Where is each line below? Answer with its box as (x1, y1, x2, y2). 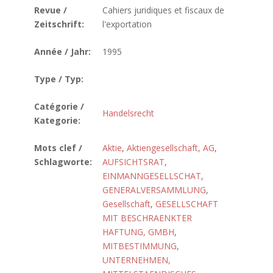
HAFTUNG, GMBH (102, 226, 174, 238)
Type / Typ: (34, 73, 83, 85)
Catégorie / (34, 101, 84, 112)
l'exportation (102, 18, 152, 30)
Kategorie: (34, 115, 80, 126)
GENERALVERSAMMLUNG (102, 184, 206, 196)
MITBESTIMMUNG (102, 240, 177, 252)
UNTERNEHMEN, (102, 254, 171, 266)
